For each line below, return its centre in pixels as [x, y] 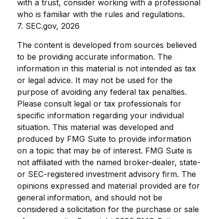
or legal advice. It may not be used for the [95, 80]
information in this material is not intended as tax [107, 68]
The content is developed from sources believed [107, 45]
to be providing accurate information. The [95, 56]
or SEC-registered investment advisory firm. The [107, 174]
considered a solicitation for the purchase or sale [108, 209]
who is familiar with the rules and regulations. [101, 14]
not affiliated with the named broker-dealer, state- [109, 162]
